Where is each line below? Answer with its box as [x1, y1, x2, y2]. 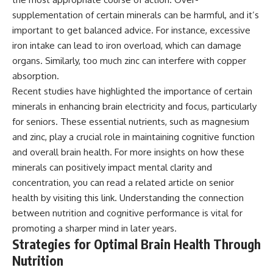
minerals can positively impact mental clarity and [12, 161, 212, 173]
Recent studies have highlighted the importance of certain [12, 85, 252, 97]
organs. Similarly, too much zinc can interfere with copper [12, 54, 246, 66]
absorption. [12, 69, 59, 82]
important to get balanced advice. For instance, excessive [12, 24, 250, 36]
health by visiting [12, 191, 84, 204]
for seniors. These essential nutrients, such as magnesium [12, 115, 249, 127]
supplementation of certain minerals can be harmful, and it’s [12, 9, 259, 21]
